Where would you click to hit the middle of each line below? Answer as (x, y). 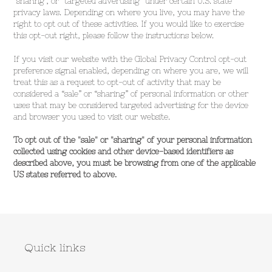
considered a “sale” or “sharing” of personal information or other (131, 93)
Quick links (55, 247)
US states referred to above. (65, 174)
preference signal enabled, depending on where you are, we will (131, 70)
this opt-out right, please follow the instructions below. (114, 36)
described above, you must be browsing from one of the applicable (134, 163)
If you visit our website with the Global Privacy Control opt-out (130, 59)
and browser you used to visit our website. (92, 117)
